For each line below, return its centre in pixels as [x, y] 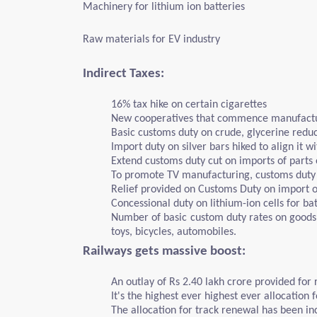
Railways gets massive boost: [164, 252]
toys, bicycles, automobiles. [174, 232]
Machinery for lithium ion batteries [164, 7]
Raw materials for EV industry [151, 40]
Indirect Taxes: [123, 74]
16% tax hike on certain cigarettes [189, 105]
